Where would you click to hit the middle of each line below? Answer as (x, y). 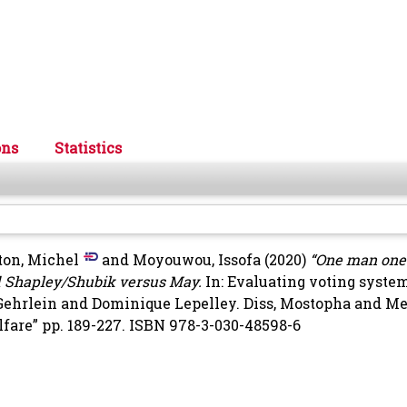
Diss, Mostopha (297, 303)
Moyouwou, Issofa (197, 260)
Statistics (88, 148)
